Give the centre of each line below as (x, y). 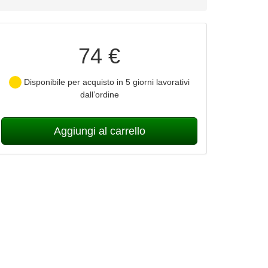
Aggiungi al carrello (99, 131)
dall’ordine (99, 95)
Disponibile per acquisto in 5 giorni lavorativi (106, 82)
